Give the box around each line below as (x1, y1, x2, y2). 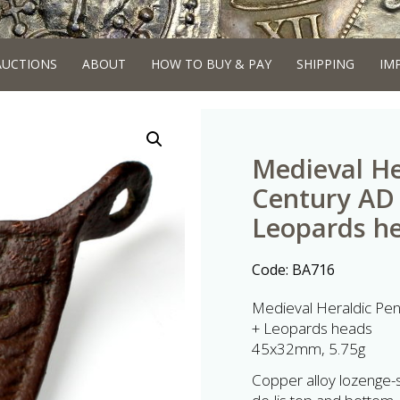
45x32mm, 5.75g (252, 338, 365, 359)
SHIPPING (296, 55, 354, 72)
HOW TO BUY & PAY (150, 55, 271, 72)
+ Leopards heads (252, 318, 372, 338)
